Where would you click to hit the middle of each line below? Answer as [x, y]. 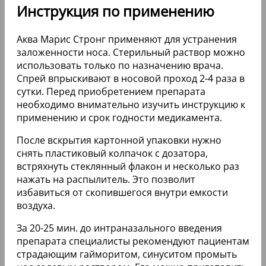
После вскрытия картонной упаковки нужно [119, 140]
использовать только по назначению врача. [120, 66]
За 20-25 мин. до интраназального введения [119, 228]
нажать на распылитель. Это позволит [106, 180]
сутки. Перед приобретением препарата [111, 92]
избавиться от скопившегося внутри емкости [122, 193]
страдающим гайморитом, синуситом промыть [127, 254]
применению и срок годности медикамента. [119, 118]
